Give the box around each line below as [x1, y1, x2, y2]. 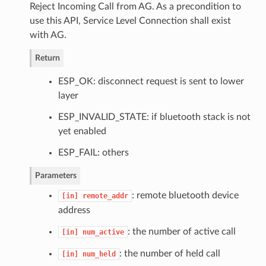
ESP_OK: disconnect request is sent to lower [58, 76, 244, 86]
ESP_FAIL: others [58, 147, 129, 157]
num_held [82, 249, 116, 258]
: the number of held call [119, 248, 220, 258]
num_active [82, 227, 124, 236]
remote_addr [82, 191, 128, 200]
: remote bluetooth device [131, 190, 239, 200]
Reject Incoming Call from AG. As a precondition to [29, 1, 241, 11]
